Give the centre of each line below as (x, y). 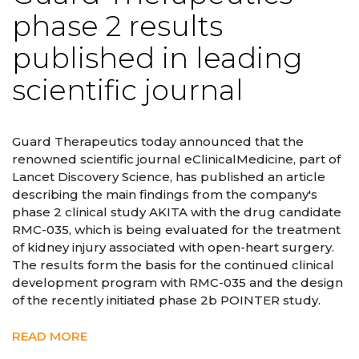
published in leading (157, 58)
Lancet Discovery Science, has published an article (169, 177)
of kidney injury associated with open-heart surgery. (173, 248)
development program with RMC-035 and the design (177, 283)
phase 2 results (117, 26)
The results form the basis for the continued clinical (173, 265)
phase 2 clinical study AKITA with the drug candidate (177, 212)
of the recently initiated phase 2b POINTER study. (166, 301)
